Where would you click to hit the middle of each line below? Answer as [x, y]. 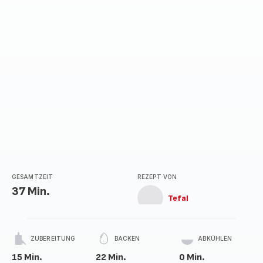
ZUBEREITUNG [53, 238]
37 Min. [31, 191]
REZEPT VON [157, 177]
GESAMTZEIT [32, 177]
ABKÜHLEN [215, 238]
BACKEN [127, 238]
